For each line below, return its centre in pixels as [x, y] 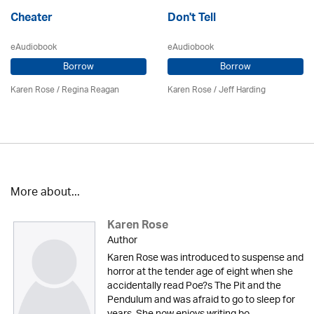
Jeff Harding [242, 90]
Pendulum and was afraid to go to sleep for [201, 301]
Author [122, 241]
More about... [45, 193]
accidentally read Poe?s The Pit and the [194, 287]
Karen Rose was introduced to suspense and [205, 259]
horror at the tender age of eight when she [200, 273]
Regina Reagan [90, 90]
